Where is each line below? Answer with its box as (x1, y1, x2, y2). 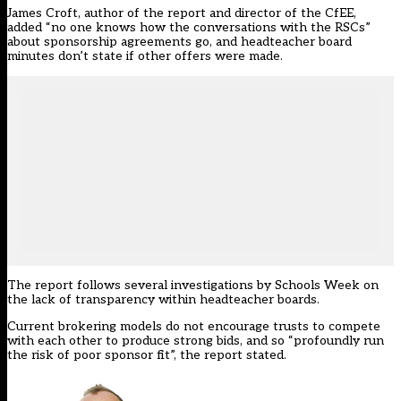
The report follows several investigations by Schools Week (7, 277, 360, 294)
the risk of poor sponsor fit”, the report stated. (7, 347, 286, 363)
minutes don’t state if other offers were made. (7, 48, 283, 64)
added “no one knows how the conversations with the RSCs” (7, 20, 371, 36)
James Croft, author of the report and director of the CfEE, (7, 5, 356, 21)
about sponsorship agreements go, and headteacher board (7, 34, 352, 50)
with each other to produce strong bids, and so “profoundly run (7, 333, 384, 349)
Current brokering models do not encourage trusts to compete (7, 319, 380, 335)
